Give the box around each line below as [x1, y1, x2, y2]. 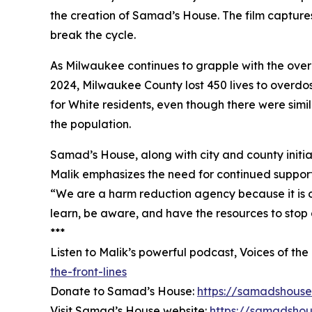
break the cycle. [50, 28, 136, 42]
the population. [50, 117, 131, 132]
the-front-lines [50, 265, 127, 279]
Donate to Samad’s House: [50, 284, 197, 299]
